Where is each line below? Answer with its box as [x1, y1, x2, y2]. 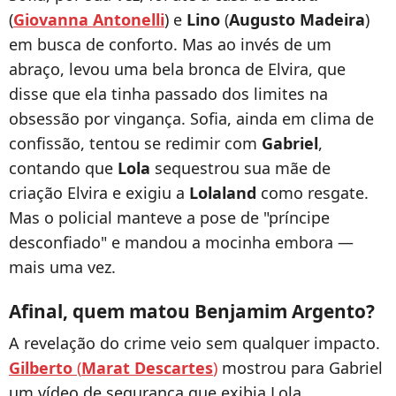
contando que [9, 157, 118, 179]
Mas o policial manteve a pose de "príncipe [9, 207, 330, 229]
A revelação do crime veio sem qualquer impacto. [9, 332, 380, 354]
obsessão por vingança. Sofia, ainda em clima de [9, 108, 374, 130]
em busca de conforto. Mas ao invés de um [9, 34, 331, 56]
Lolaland [189, 182, 256, 204]
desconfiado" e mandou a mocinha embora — [9, 232, 354, 254]
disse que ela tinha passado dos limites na [9, 83, 328, 105]
